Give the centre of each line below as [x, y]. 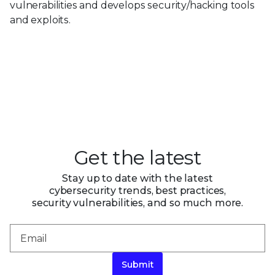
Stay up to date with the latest [137, 179]
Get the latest [137, 158]
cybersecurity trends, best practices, [137, 191]
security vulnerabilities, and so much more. [137, 203]
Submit [137, 265]
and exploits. [40, 20]
